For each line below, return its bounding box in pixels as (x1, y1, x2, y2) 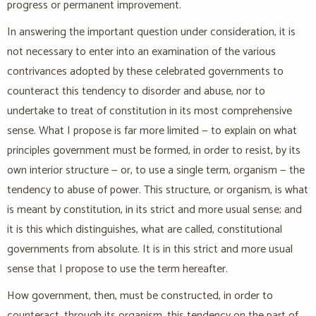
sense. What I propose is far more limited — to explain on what (7, 121, 297, 141)
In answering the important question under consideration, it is (7, 23, 296, 42)
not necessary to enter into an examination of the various (7, 42, 276, 62)
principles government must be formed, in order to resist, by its (7, 141, 300, 161)
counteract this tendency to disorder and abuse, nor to (7, 82, 265, 102)
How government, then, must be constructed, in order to (7, 286, 273, 306)
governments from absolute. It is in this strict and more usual (7, 240, 293, 260)
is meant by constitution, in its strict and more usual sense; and (7, 200, 302, 220)
